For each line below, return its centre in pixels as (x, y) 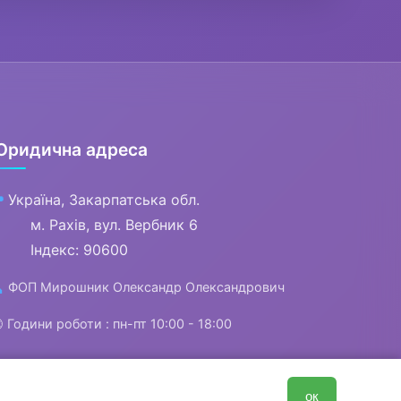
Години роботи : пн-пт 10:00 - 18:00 (118, 324)
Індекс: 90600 (68, 250)
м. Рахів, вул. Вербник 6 (103, 225)
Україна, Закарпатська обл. (104, 200)
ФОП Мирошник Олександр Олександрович (147, 287)
